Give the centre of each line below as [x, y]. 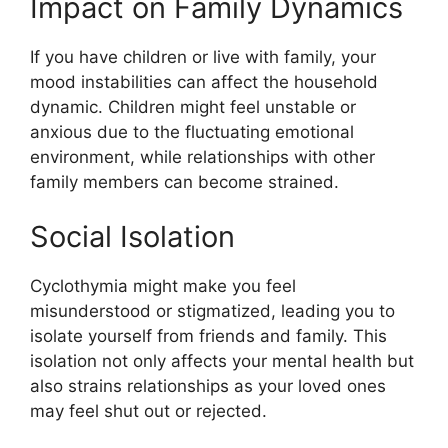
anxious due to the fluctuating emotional [192, 131]
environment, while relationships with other [202, 156]
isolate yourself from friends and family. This [208, 336]
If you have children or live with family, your [203, 56]
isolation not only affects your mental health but [222, 361]
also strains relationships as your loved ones [208, 386]
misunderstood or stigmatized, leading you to [212, 311]
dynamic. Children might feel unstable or [193, 106]
